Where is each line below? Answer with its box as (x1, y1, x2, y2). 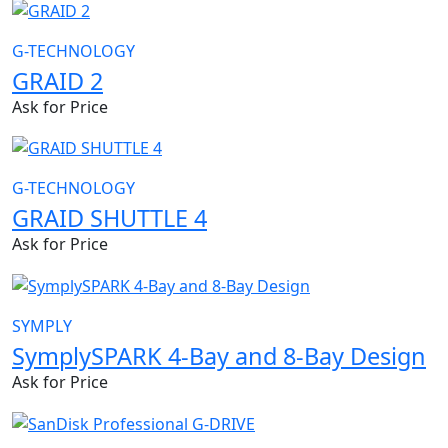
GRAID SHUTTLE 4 (12, 202, 207, 235)
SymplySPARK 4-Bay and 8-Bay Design (12, 340, 426, 373)
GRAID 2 (12, 64, 103, 97)
